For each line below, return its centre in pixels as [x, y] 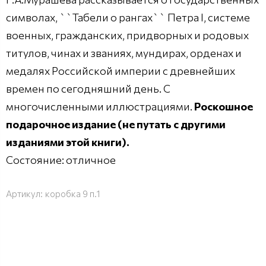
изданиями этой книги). [68, 142]
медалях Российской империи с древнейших [121, 70]
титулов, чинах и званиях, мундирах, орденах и [124, 53]
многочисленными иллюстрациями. [100, 106]
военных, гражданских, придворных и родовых [127, 35]
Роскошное [224, 106]
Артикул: [24, 193]
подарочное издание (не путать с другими [116, 124]
